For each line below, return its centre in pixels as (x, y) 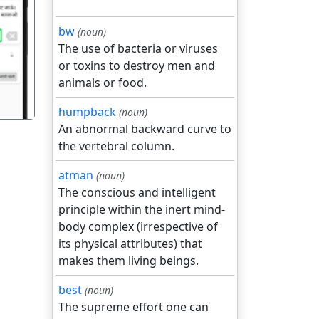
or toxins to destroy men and (137, 66)
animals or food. (103, 83)
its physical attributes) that (130, 244)
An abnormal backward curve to (145, 129)
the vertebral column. (116, 146)
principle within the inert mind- (142, 209)
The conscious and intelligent (137, 192)
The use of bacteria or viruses (138, 48)
